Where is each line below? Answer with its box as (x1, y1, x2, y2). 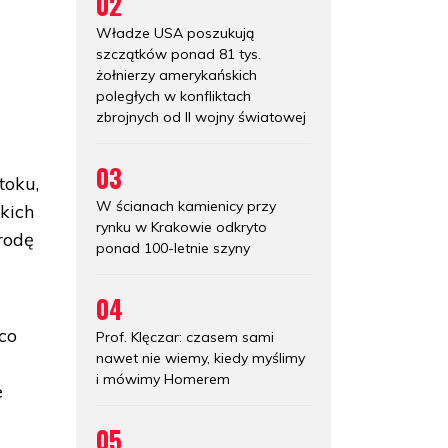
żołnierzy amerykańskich (96, 65, 257, 84)
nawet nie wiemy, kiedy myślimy (96, 348, 305, 367)
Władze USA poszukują (96, 23, 254, 42)
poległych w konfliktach (96, 86, 251, 105)
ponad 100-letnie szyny (96, 238, 250, 257)
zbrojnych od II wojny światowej (96, 107, 306, 126)
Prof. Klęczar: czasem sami (96, 327, 274, 346)
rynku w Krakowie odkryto (96, 217, 267, 236)
